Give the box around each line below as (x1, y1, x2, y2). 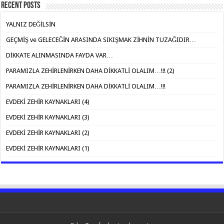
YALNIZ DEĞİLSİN (6, 20, 56, 28)
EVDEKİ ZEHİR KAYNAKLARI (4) (6, 97, 90, 105)
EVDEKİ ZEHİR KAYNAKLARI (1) (6, 144, 90, 152)
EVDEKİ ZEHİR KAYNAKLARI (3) (6, 113, 90, 121)
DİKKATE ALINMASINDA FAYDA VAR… (6, 51, 113, 59)
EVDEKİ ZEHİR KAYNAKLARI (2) (6, 128, 90, 136)
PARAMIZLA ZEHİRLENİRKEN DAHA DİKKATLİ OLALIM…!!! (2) (6, 66, 175, 74)
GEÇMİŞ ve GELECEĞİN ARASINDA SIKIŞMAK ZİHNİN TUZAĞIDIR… (6, 35, 196, 43)
